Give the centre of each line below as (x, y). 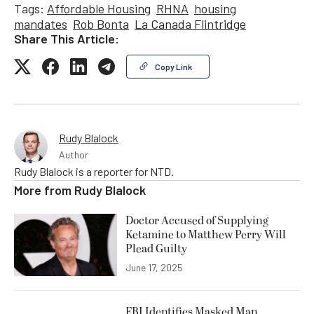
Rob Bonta (101, 24)
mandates (41, 24)
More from (44, 190)
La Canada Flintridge (190, 24)
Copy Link (173, 67)
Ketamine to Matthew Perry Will (206, 235)
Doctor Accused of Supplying (197, 221)
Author (74, 155)
